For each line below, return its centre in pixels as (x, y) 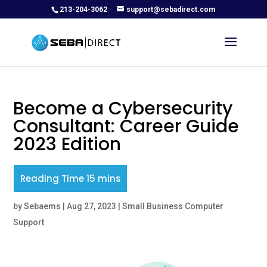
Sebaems (43, 206)
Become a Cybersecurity (123, 108)
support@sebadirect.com (171, 10)
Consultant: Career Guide (126, 126)
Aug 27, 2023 (92, 206)
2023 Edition (67, 144)
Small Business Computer (173, 206)
